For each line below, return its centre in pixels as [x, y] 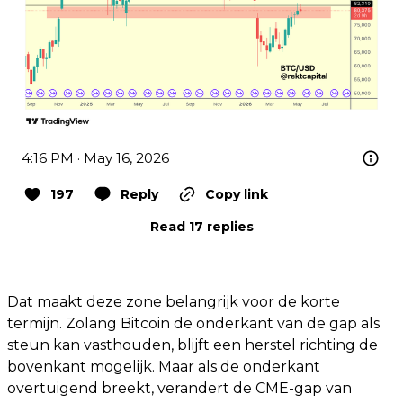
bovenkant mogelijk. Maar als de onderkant [164, 367]
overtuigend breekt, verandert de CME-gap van [179, 389]
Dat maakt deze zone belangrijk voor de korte [174, 302]
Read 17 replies [201, 227]
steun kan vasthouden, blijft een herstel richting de [193, 345]
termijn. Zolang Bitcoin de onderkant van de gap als [193, 324]
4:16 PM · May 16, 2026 [95, 158]
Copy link [237, 195]
